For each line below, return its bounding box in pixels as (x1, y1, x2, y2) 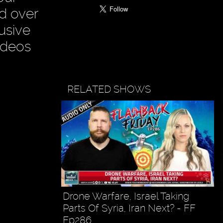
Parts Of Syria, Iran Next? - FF (62, 202, 196, 215)
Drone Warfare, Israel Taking (62, 190, 189, 203)
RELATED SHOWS (67, 83, 151, 96)
